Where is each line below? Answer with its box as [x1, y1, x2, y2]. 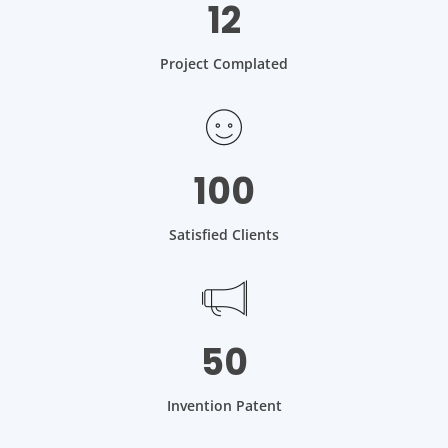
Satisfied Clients [169, 224, 279, 244]
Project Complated [160, 53, 288, 73]
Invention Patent [166, 395, 282, 415]
